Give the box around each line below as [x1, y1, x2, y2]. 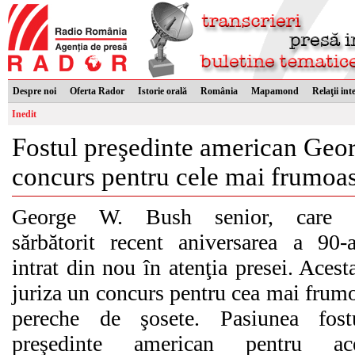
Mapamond [251, 86, 299, 97]
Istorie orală [138, 86, 187, 97]
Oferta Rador [70, 86, 124, 97]
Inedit [12, 109, 36, 120]
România [200, 86, 238, 97]
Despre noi [13, 86, 56, 97]
